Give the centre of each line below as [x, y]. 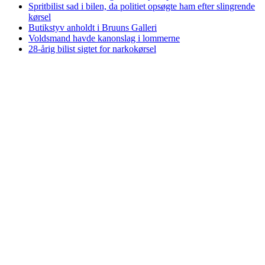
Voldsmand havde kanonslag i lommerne [104, 38]
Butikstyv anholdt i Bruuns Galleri [93, 28]
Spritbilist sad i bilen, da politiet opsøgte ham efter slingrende [142, 7]
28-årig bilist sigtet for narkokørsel [92, 49]
